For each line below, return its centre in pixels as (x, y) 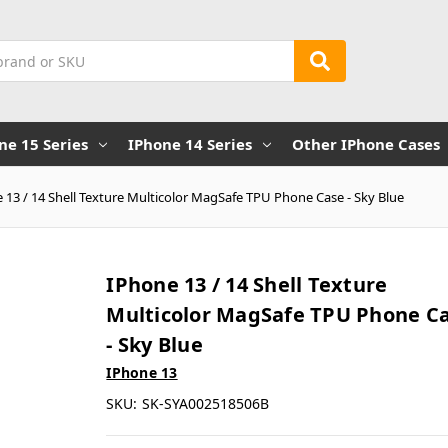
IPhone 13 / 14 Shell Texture (247, 284)
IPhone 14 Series (189, 143)
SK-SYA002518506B (206, 403)
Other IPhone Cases (365, 143)
